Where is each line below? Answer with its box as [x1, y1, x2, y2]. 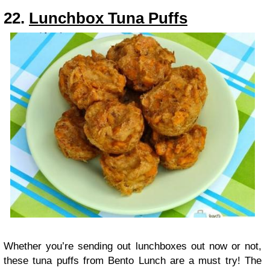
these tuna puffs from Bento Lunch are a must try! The [4, 254, 262, 266]
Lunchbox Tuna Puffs [29, 10, 187, 27]
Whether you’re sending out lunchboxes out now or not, [4, 240, 262, 252]
